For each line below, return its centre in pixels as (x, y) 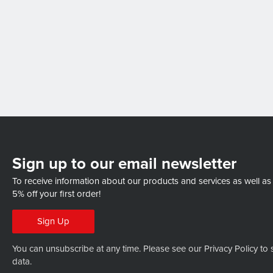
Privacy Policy (231, 249)
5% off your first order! (56, 194)
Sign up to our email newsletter (124, 164)
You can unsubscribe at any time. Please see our (108, 249)
